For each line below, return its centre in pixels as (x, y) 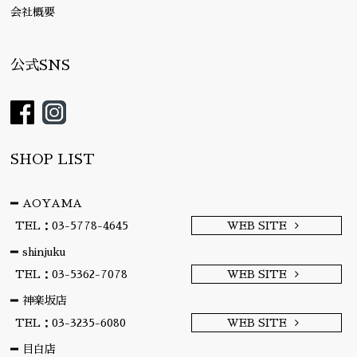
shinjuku (44, 252)
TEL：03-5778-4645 (71, 226)
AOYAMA (53, 204)
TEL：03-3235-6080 (70, 323)
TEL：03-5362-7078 (71, 275)
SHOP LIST (53, 160)
